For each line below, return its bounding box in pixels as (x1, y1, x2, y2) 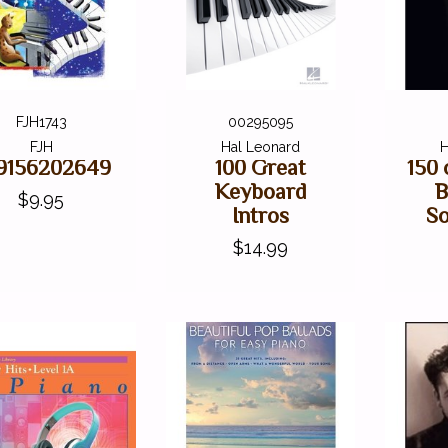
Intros (232, 203, 290, 229)
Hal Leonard (221, 139, 301, 156)
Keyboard (214, 179, 307, 205)
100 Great (215, 155, 307, 181)
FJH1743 (15, 114, 67, 131)
